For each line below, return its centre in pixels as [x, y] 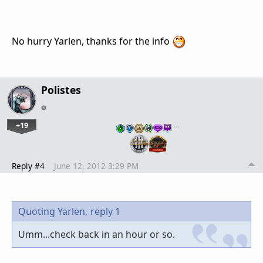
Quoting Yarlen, [53, 212]
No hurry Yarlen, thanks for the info [92, 41]
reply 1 [105, 212]
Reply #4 [28, 166]
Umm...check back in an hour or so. [97, 235]
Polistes [61, 90]
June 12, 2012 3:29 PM [96, 166]
